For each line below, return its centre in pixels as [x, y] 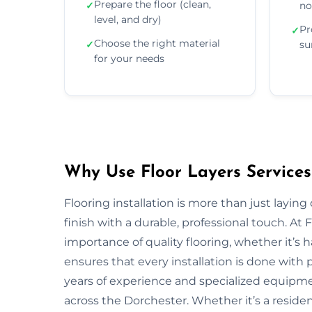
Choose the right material [157, 43]
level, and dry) [128, 19]
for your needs [129, 58]
